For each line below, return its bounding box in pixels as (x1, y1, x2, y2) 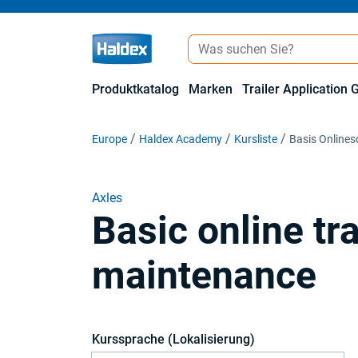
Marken (189, 82, 233, 97)
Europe (92, 133, 127, 145)
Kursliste (234, 133, 277, 145)
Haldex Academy (139, 133, 222, 145)
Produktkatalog (92, 82, 179, 97)
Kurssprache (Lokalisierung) (92, 332, 255, 347)
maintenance (92, 253, 316, 298)
